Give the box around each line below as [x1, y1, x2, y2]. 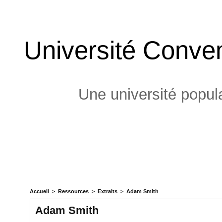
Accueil [29, 188, 49, 195]
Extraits [97, 188, 117, 195]
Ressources [57, 188, 89, 195]
